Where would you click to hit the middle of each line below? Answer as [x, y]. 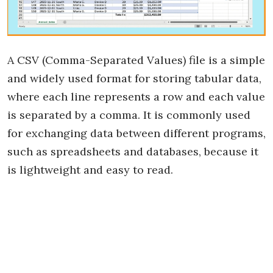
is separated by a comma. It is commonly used [129, 115]
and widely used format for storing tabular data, [134, 78]
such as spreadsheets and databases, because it [133, 151]
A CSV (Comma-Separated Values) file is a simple [136, 60]
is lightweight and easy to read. [90, 169]
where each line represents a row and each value [136, 96]
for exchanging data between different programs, [136, 133]
